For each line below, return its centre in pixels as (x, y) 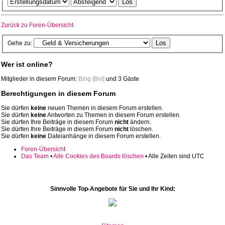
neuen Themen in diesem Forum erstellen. (105, 108)
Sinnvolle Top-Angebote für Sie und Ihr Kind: (113, 189)
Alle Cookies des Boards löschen (98, 156)
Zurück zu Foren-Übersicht (37, 25)
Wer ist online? (27, 64)
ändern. (140, 122)
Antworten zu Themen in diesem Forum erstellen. (114, 115)
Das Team (35, 156)
